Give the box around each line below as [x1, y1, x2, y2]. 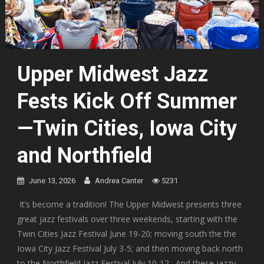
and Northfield [16, 143, 152, 168]
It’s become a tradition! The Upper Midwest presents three [16, 198, 242, 210]
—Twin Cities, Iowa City [16, 115, 237, 141]
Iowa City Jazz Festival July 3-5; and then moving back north [16, 242, 243, 254]
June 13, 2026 [28, 176, 75, 185]
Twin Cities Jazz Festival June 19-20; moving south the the [16, 227, 236, 239]
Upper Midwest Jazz [16, 61, 208, 87]
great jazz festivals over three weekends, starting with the [16, 213, 237, 225]
